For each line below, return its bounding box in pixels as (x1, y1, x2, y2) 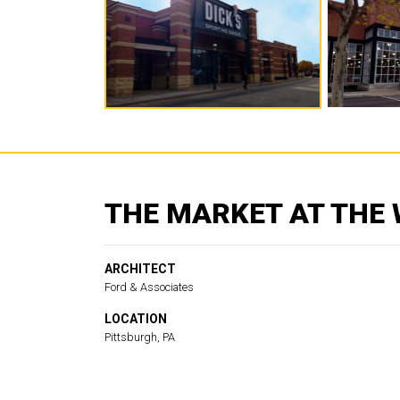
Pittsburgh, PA (104, 329, 175, 344)
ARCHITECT (104, 261, 176, 276)
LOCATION (104, 311, 167, 326)
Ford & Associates (104, 279, 194, 294)
